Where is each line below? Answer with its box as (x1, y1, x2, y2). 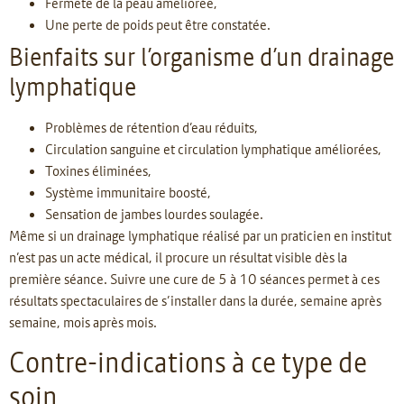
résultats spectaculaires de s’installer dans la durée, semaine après (9, 290, 381, 309)
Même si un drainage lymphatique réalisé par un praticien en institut (9, 225, 391, 244)
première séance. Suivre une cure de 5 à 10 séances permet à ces (9, 269, 380, 288)
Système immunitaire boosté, (45, 182, 211, 201)
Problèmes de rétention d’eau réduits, (45, 117, 258, 136)
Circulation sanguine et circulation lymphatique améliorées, (45, 139, 381, 158)
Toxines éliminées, (45, 161, 151, 179)
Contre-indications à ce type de (9, 344, 367, 381)
